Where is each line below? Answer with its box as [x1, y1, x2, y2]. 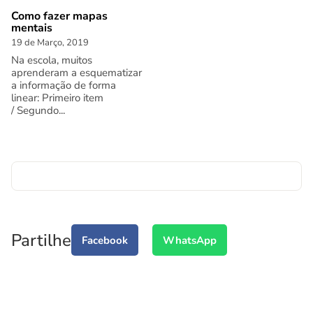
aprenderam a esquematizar [11, 66, 142, 80]
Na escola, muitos [11, 53, 92, 67]
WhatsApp [163, 233, 217, 247]
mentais [11, 20, 52, 36]
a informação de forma [11, 78, 116, 92]
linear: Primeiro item [11, 91, 103, 105]
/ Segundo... [11, 103, 65, 117]
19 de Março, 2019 [11, 36, 89, 49]
